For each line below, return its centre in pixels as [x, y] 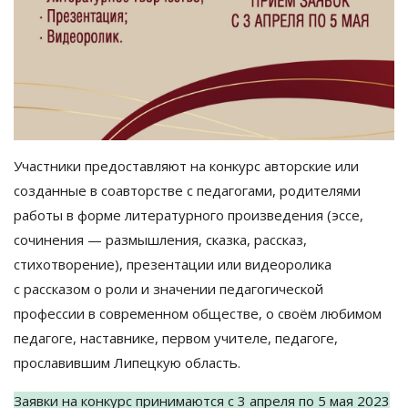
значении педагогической [238, 289]
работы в [44, 215]
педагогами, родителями [279, 190]
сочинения [49, 240]
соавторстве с [147, 190]
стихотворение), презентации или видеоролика [173, 264]
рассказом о [63, 289]
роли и [127, 289]
